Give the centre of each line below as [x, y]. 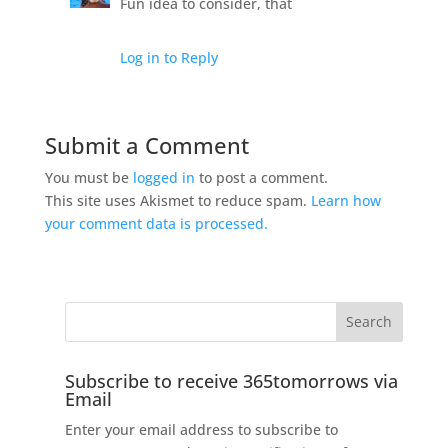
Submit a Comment [146, 144]
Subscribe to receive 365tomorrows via [231, 380]
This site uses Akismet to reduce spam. [177, 200]
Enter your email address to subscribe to [201, 429]
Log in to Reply [168, 57]
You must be [88, 177]
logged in [163, 177]
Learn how [345, 200]
